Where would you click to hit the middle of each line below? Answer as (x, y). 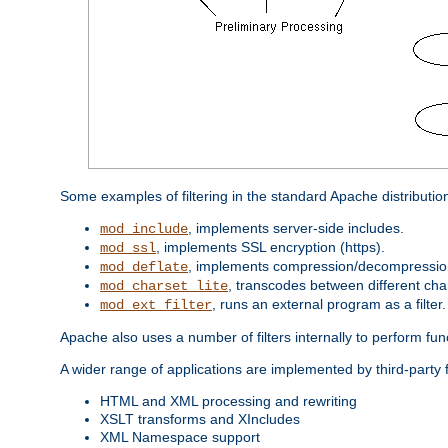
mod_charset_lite (164, 285)
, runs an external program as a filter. (329, 303)
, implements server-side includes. (296, 227)
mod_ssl (128, 247)
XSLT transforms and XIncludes (200, 418)
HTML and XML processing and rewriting (228, 400)
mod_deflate (144, 266)
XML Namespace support (180, 436)
